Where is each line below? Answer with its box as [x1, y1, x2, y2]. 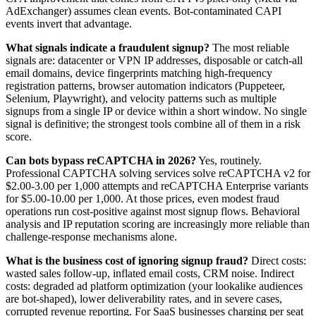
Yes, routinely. [196, 154, 262, 167]
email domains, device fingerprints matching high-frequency [6, 67, 272, 80]
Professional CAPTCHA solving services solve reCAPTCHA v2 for [6, 167, 310, 180]
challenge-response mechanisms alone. [6, 231, 177, 243]
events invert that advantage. [6, 18, 132, 30]
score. [6, 130, 32, 143]
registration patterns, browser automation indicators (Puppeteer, [6, 80, 285, 92]
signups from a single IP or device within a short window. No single [6, 105, 307, 118]
